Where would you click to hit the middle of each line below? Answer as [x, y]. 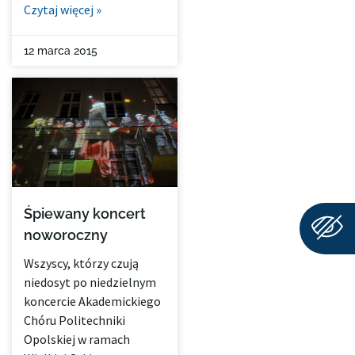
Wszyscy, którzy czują [81, 263]
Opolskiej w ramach [77, 340]
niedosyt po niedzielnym [90, 282]
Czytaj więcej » [63, 10]
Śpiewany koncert [85, 214]
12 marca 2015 [61, 51]
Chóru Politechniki [74, 321]
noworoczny [66, 235]
